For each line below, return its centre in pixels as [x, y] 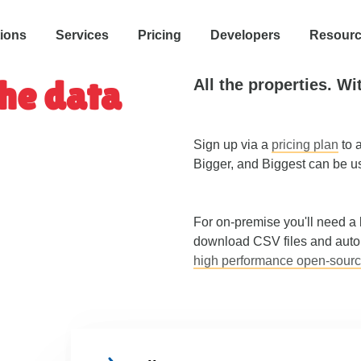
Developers [245, 35]
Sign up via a [232, 145]
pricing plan [305, 145]
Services [82, 35]
